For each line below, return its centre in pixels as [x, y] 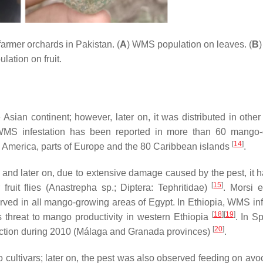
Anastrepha [73, 188]
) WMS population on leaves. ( [189, 45]
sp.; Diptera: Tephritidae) [154, 188]
